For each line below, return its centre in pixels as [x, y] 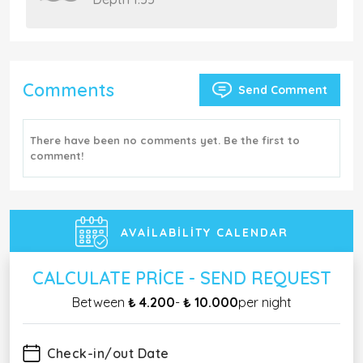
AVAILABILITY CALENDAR [204, 233]
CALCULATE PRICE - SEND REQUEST [181, 278]
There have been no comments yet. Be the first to [165, 140]
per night [265, 302]
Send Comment [283, 90]
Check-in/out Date [108, 353]
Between [100, 302]
